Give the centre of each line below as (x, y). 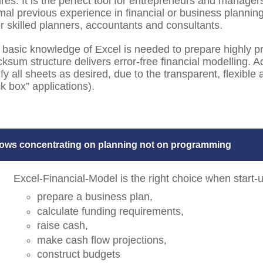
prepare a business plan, (95, 197)
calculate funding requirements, (110, 211)
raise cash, (62, 226)
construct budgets (78, 254)
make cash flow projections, (102, 240)
